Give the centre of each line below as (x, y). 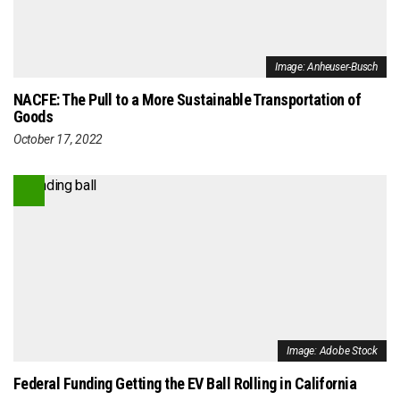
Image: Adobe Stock (332, 351)
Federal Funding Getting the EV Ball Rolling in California (185, 384)
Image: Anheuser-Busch (326, 67)
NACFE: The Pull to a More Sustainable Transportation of (187, 100)
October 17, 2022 (58, 140)
